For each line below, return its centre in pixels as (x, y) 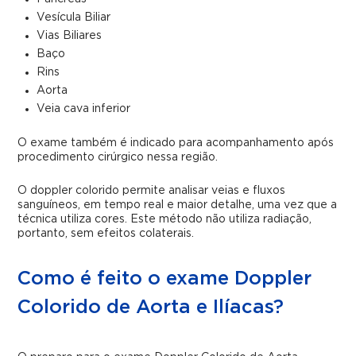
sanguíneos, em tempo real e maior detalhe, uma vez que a (178, 205)
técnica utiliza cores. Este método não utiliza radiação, (165, 219)
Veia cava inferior (84, 109)
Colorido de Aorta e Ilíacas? (151, 308)
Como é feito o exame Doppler (165, 279)
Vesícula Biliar (74, 17)
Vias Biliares (70, 36)
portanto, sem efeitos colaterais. (106, 234)
